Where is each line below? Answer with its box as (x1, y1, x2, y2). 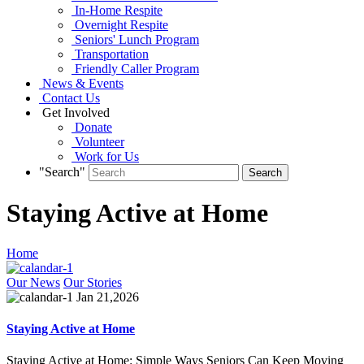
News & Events (39, 76, 123, 90)
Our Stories (63, 275, 122, 289)
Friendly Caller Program (71, 61, 199, 76)
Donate (71, 119, 112, 134)
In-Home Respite (71, 2, 162, 17)
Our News (6, 275, 60, 289)
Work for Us (71, 149, 139, 163)
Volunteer (71, 134, 124, 149)
